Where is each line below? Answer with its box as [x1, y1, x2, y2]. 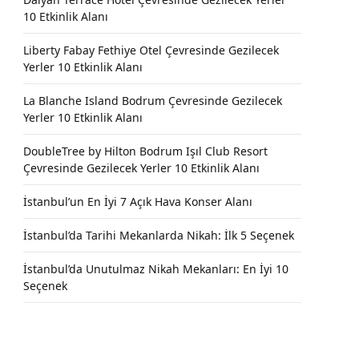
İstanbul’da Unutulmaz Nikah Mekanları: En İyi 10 [23, 261, 288, 276]
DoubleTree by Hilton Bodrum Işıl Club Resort [23, 143, 268, 159]
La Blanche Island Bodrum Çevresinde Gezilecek [23, 93, 282, 108]
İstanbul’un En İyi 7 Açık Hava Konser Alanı [23, 194, 252, 209]
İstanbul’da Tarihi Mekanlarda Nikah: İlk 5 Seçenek [23, 228, 294, 243]
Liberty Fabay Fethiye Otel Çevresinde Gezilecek [23, 42, 279, 58]
